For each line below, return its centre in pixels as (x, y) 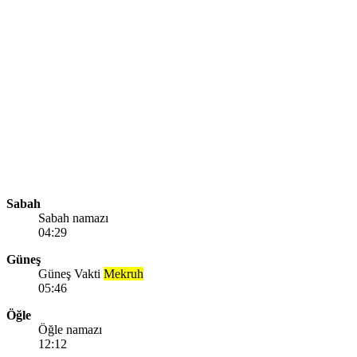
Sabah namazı (73, 218)
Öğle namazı (70, 329)
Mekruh (124, 273)
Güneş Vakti (71, 273)
